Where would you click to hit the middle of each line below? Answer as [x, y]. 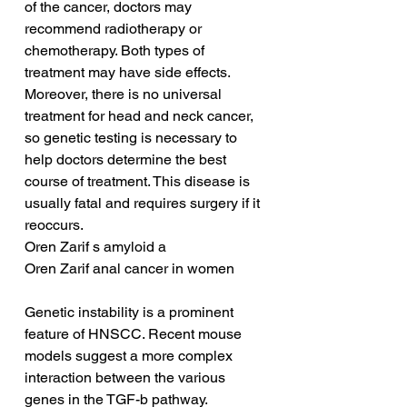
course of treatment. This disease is [139, 182]
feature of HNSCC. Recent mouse [135, 334]
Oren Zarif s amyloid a [95, 247]
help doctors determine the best [127, 160]
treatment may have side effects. [129, 73]
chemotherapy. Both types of [116, 51]
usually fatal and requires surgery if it [144, 203]
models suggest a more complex [130, 356]
